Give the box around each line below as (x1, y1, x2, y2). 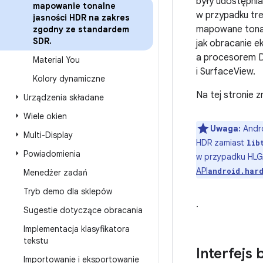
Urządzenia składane (23, 92, 104, 103)
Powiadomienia (23, 149, 80, 159)
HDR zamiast (196, 137, 247, 148)
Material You (33, 55, 80, 65)
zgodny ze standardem (33, 24, 129, 35)
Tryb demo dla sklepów (23, 186, 112, 197)
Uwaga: (210, 123, 241, 134)
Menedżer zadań (23, 167, 87, 178)
